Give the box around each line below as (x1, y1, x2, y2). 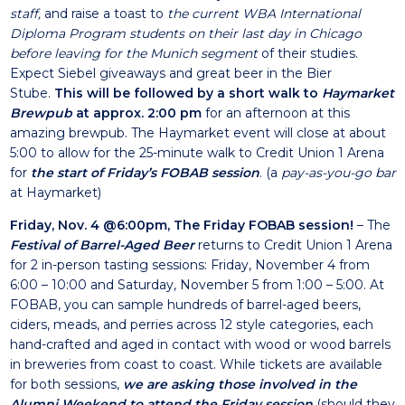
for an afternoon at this (204, 105, 350, 121)
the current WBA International (163, 5, 361, 22)
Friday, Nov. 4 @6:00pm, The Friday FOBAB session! (9, 217, 353, 233)
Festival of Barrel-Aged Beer (9, 237, 194, 253)
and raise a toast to (40, 5, 164, 22)
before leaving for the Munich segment (9, 45, 258, 61)
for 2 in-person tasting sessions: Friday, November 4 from (9, 257, 370, 273)
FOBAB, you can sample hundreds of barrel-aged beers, (9, 297, 361, 313)
